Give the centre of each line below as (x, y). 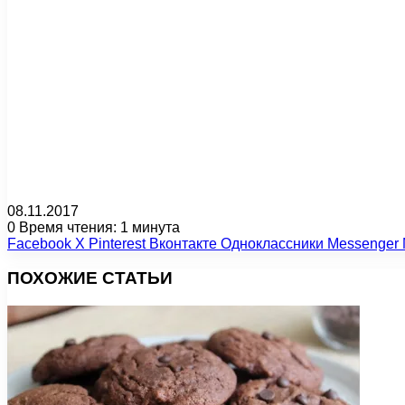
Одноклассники (272, 243)
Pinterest (117, 243)
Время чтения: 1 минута (98, 227)
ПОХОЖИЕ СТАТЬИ (90, 278)
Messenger (363, 243)
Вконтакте (183, 243)
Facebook (39, 243)
